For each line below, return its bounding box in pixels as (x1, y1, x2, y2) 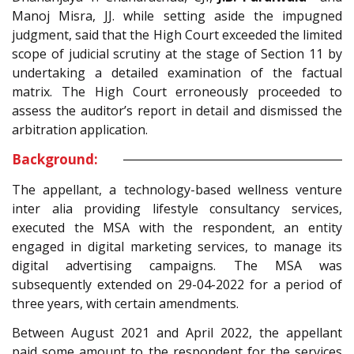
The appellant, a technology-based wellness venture (12, 181, 342, 199)
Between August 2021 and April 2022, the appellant (12, 323, 342, 341)
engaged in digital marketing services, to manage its (12, 238, 342, 256)
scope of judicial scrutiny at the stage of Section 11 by (12, 45, 342, 63)
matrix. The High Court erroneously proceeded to (12, 83, 342, 101)
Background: (12, 150, 98, 169)
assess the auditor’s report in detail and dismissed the (12, 102, 342, 120)
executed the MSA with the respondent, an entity (12, 219, 342, 237)
